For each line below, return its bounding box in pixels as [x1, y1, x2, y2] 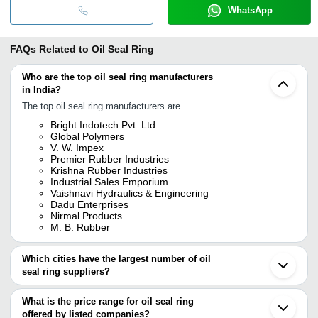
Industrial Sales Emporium [50, 175, 168, 187]
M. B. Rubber [50, 221, 110, 233]
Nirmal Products [50, 209, 122, 221]
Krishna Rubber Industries [50, 164, 168, 176]
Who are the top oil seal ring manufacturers [22, 71, 213, 82]
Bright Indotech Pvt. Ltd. [50, 119, 158, 131]
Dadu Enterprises [50, 198, 128, 210]
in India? [22, 84, 61, 95]
